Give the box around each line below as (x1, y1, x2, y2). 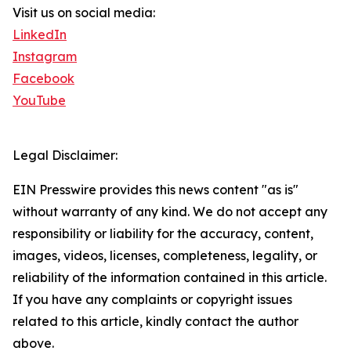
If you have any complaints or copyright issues (13, 291, 292, 308)
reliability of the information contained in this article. (13, 270, 327, 286)
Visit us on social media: (13, 5, 155, 21)
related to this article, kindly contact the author (13, 313, 299, 330)
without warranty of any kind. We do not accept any (13, 204, 327, 220)
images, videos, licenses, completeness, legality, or (13, 248, 317, 264)
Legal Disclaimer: (13, 147, 118, 164)
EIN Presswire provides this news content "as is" (13, 182, 299, 198)
